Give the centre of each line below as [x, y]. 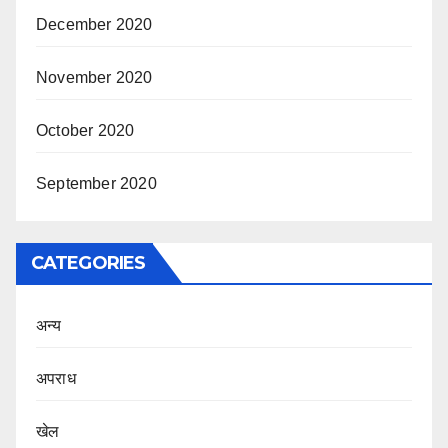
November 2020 [94, 77]
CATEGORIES [88, 262]
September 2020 [96, 183]
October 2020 [85, 130]
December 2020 [94, 24]
